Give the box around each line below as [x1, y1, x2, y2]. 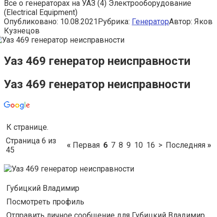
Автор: [169, 16, 192, 26]
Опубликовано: [4, 16, 58, 26]
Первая [71, 140, 100, 150]
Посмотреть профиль [6, 197, 84, 206]
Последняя [166, 140, 207, 150]
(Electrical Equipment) [4, 7, 77, 17]
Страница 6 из [6, 136, 56, 145]
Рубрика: [98, 16, 130, 26]
